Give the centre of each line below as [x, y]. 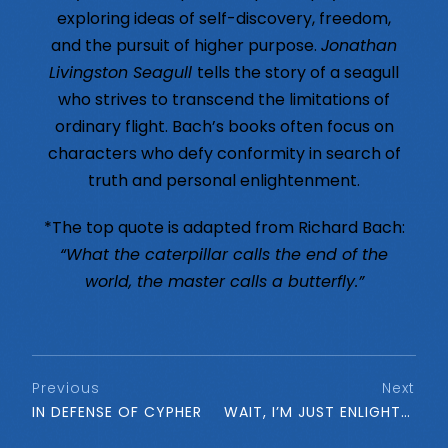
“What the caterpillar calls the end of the [224, 254]
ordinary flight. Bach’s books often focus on [224, 126]
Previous [66, 387]
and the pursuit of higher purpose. [186, 45]
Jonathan [359, 45]
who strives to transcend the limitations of [224, 99]
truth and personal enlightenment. [224, 180]
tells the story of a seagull [298, 72]
